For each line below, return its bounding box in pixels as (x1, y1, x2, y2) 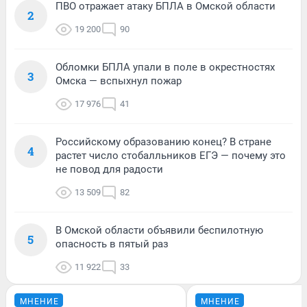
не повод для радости (56, 162, 163, 175)
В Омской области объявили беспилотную (56, 223, 263, 236)
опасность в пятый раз (56, 237, 169, 250)
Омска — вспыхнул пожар (56, 74, 182, 87)
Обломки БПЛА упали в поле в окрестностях (56, 60, 275, 73)
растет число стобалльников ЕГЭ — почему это (56, 149, 286, 162)
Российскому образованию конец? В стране (56, 135, 271, 148)
